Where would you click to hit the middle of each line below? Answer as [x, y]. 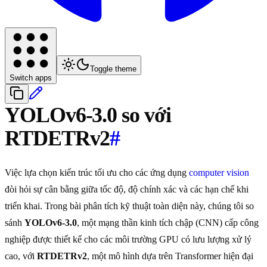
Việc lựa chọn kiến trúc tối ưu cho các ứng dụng [97, 173]
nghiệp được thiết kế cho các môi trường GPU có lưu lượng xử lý [128, 240]
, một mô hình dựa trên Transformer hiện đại [170, 256]
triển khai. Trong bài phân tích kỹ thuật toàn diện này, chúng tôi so [129, 206]
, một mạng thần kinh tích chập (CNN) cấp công [168, 223]
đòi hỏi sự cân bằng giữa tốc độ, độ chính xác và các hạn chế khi [127, 190]
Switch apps [31, 78]
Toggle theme [113, 69]
